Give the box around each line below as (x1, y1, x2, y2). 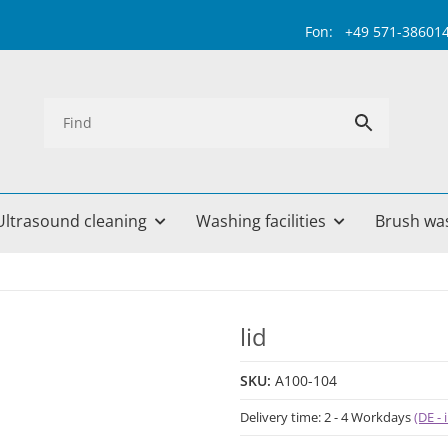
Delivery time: (240, 408, 324, 427)
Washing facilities (196, 210, 326, 233)
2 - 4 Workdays (324, 408, 414, 427)
